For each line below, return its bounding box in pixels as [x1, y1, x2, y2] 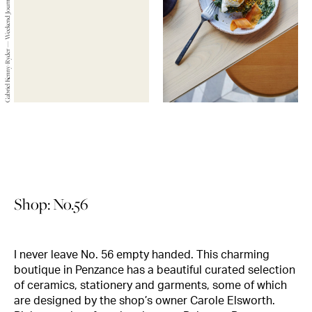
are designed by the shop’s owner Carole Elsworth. [14, 295, 275, 307]
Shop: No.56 [14, 194, 88, 215]
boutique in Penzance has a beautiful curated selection [14, 265, 295, 276]
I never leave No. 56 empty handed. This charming [14, 249, 270, 261]
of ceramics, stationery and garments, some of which [14, 280, 287, 292]
